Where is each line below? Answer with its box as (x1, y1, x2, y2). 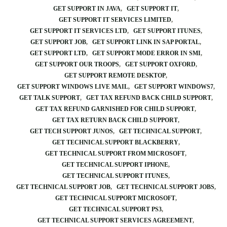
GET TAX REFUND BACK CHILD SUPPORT (86, 94, 211, 101)
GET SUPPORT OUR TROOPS (34, 61, 119, 68)
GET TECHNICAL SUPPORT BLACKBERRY (52, 139, 178, 146)
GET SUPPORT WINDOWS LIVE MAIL (17, 83, 128, 90)
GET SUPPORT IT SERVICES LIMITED (59, 16, 171, 23)
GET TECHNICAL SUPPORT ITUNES (62, 172, 168, 179)
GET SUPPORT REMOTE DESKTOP (64, 72, 166, 79)
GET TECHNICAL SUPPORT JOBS (116, 183, 214, 191)
